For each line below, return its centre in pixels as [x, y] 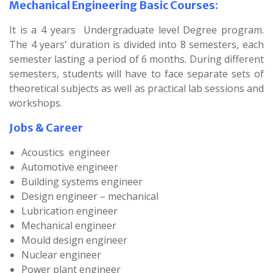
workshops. [36, 103]
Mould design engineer [74, 240]
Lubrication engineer [69, 211]
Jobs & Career [46, 127]
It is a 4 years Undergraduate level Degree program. [136, 30]
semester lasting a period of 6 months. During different [136, 59]
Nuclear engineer [61, 254]
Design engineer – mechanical [90, 196]
